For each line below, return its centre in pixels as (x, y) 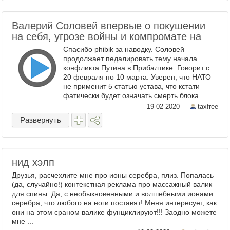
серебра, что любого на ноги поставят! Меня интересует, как (114, 203)
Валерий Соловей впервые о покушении (109, 26)
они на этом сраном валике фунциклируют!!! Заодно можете (114, 212)
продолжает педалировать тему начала (130, 59)
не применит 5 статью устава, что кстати (131, 86)
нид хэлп (33, 162)
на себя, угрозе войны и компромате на (107, 36)
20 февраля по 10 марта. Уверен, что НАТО (137, 77)
